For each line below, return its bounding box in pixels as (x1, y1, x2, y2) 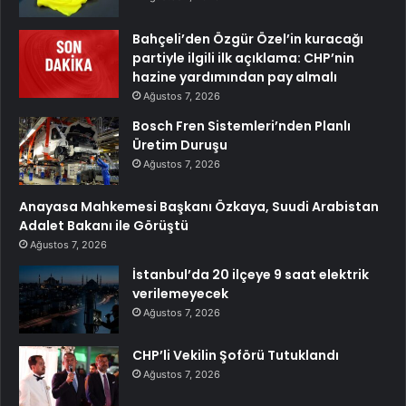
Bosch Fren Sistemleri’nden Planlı (132, 117, 351, 136)
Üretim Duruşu (132, 136, 227, 155)
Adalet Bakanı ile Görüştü (19, 217, 188, 236)
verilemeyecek (132, 285, 228, 304)
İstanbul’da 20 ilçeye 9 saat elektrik (132, 266, 369, 285)
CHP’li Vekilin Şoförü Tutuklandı (132, 346, 339, 365)
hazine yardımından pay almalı (132, 68, 337, 87)
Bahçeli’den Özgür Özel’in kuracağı (132, 30, 363, 49)
